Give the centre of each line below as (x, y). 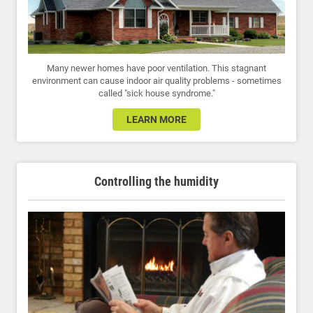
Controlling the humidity (156, 182)
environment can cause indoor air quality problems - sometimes (156, 81)
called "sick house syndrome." (156, 94)
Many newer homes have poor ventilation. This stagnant (156, 68)
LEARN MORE (156, 120)
